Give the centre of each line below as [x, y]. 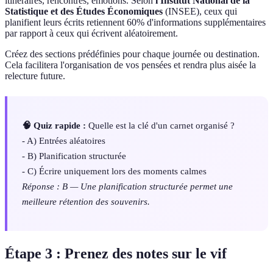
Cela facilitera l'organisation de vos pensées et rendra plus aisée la [130, 65]
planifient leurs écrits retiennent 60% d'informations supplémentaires [135, 23]
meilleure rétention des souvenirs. [86, 202]
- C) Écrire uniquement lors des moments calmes [114, 171]
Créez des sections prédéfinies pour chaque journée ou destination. [132, 54]
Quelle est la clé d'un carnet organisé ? [160, 126]
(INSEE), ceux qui [200, 12]
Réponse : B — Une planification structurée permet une [127, 186]
